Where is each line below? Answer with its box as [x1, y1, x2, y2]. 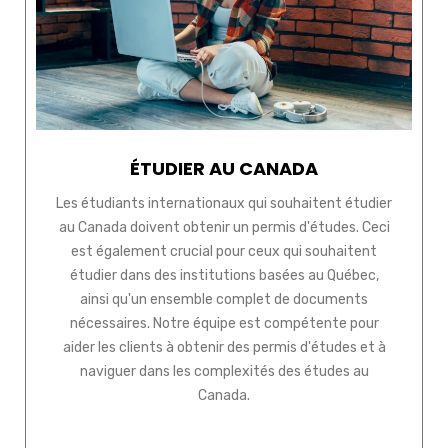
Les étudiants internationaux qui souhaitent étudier [56, 195, 392, 213]
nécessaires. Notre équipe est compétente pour [69, 315, 379, 333]
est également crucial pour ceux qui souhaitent [71, 243, 377, 261]
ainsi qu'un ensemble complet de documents [80, 291, 368, 309]
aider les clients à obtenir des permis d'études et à [62, 339, 386, 357]
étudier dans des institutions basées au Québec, [69, 267, 379, 285]
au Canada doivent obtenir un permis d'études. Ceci [58, 219, 390, 237]
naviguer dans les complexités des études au [79, 363, 369, 381]
